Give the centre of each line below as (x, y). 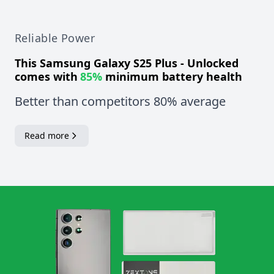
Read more (47, 135)
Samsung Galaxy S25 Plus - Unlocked (139, 63)
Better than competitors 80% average (120, 101)
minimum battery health (172, 76)
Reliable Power (55, 38)
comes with (46, 76)
